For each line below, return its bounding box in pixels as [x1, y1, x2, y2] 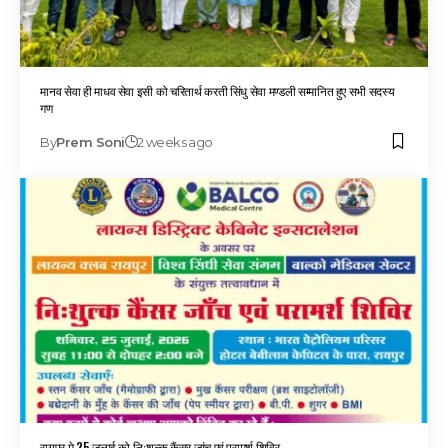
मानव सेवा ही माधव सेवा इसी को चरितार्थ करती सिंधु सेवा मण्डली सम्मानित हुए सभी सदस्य [40, 81, 395, 99]
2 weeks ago [137, 133, 213, 150]
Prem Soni [56, 133, 125, 150]
